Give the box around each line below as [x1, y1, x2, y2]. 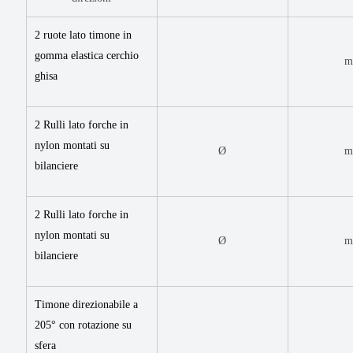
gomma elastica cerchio [35, 49, 139, 61]
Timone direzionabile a [35, 298, 138, 310]
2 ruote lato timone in [35, 28, 132, 41]
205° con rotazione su [35, 318, 132, 331]
